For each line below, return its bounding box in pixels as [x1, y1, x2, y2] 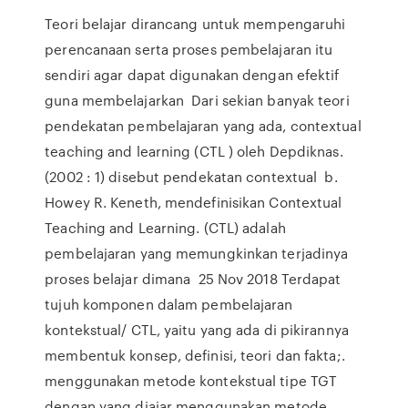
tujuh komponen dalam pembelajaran [45, 294, 293, 314]
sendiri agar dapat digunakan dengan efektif [45, 65, 340, 85]
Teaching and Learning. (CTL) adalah [45, 218, 286, 238]
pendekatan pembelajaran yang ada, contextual [45, 116, 362, 136]
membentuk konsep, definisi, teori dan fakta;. [45, 345, 345, 365]
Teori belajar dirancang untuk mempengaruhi [45, 14, 346, 34]
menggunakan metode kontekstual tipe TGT [45, 371, 338, 391]
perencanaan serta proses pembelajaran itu [45, 39, 333, 59]
